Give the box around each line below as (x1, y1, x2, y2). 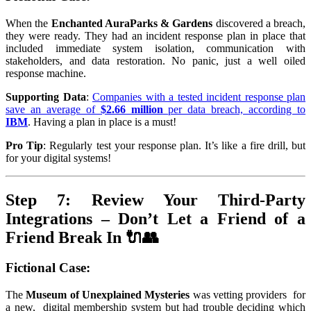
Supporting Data (6, 90, 86, 103)
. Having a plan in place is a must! (28, 115, 176, 128)
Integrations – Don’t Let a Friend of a (6, 209, 305, 228)
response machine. (6, 67, 86, 79)
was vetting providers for (190, 289, 306, 301)
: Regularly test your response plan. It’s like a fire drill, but (43, 139, 306, 151)
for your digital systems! (6, 151, 111, 164)
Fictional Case (6, 260, 86, 276)
